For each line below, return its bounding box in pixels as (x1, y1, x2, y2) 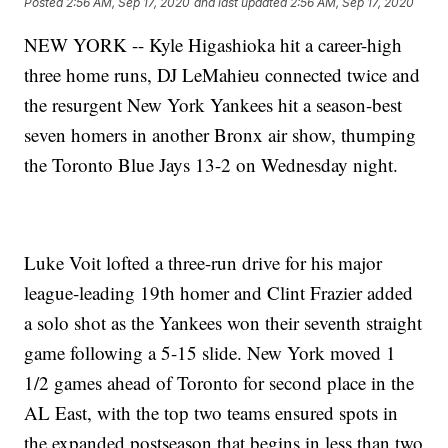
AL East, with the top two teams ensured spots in (24, 399, 399, 425)
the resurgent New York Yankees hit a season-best (24, 91, 403, 117)
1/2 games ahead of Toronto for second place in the (24, 369, 415, 395)
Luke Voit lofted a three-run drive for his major (24, 249, 383, 275)
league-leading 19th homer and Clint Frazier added (24, 279, 414, 305)
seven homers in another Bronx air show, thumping (24, 121, 417, 147)
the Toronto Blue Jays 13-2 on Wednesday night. (24, 151, 399, 177)
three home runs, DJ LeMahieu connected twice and (24, 61, 421, 87)
